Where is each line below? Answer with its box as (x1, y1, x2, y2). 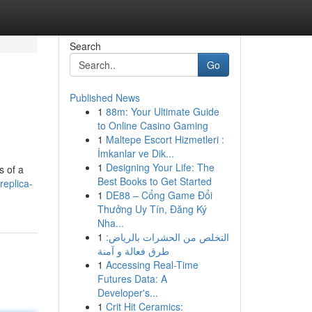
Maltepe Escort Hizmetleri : (105, 132, 224, 146)
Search (69, 39, 101, 53)
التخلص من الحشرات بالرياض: (105, 230, 229, 244)
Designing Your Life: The (105, 160, 214, 174)
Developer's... (97, 286, 158, 299)
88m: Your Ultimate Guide (105, 104, 219, 118)
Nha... (97, 216, 124, 230)
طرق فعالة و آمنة (97, 244, 169, 258)
